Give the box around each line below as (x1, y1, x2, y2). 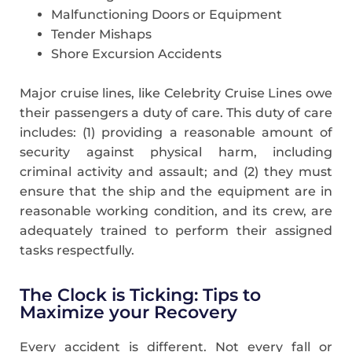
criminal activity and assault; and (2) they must (20, 163, 332, 179)
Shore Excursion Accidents (51, 46, 222, 61)
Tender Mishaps (51, 26, 152, 42)
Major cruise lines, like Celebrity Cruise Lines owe (20, 85, 332, 101)
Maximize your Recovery (20, 301, 237, 323)
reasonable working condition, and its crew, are (20, 203, 332, 218)
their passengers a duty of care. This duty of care (20, 104, 332, 120)
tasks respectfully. (20, 242, 134, 258)
